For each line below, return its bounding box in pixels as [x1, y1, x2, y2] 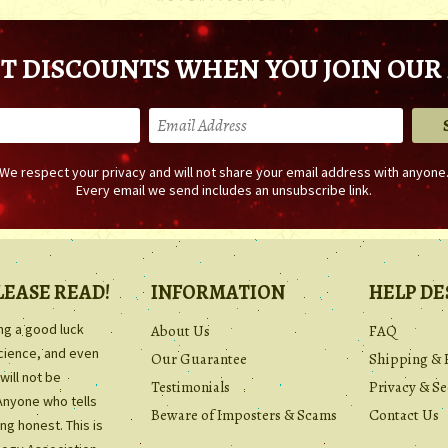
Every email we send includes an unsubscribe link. [76, 181, 372, 200]
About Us [151, 321, 210, 342]
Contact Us [369, 405, 439, 426]
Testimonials [151, 377, 230, 398]
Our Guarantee [151, 349, 247, 370]
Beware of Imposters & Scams [151, 405, 337, 426]
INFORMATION [151, 279, 285, 307]
